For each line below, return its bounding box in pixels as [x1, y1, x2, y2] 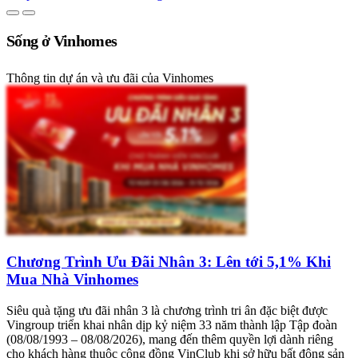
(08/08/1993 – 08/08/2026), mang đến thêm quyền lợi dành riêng [6, 332, 333, 346]
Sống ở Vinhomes [6, 31, 117, 50]
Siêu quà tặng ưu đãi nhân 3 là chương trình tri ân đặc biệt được [6, 303, 328, 317]
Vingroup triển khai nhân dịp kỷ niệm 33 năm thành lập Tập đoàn [6, 317, 337, 332]
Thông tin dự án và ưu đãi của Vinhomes [6, 70, 213, 85]
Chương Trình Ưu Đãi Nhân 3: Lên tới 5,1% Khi [6, 253, 331, 270]
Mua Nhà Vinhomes [6, 271, 138, 288]
